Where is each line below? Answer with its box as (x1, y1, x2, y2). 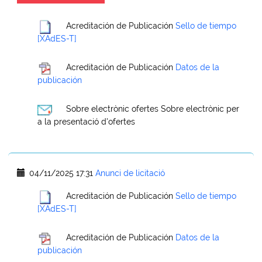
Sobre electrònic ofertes (66, 104, 158, 114)
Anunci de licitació (95, 168, 165, 178)
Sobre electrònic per (161, 104, 239, 114)
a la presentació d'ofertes (37, 117, 135, 126)
